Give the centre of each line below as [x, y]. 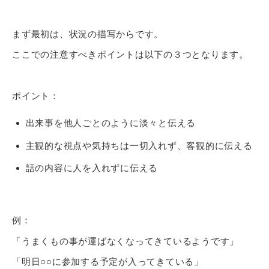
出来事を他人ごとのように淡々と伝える [110, 123]
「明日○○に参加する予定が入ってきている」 [108, 262]
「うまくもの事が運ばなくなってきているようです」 [125, 241]
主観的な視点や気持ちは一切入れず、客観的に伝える [139, 145]
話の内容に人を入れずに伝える [92, 168]
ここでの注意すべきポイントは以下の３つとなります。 [130, 55]
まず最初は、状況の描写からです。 [88, 34]
